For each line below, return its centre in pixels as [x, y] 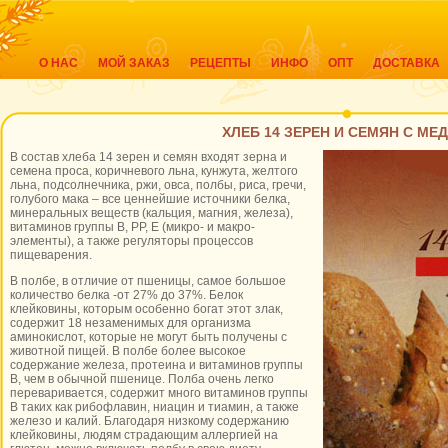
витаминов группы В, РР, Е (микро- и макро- [132, 227]
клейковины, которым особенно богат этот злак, [146, 309]
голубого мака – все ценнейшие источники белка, [150, 199]
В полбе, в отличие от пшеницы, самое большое [148, 281]
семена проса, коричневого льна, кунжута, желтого [154, 171]
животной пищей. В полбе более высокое [128, 351]
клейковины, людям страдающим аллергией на [144, 435]
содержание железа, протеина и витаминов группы [156, 365]
